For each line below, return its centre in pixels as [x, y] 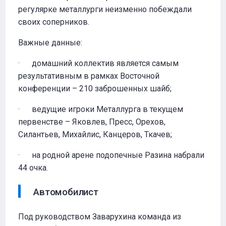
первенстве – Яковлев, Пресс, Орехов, [92, 122]
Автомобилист [66, 192]
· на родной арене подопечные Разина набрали [111, 155]
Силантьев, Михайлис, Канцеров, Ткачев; [95, 134]
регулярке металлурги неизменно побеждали [105, 9]
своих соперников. [54, 22]
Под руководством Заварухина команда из [100, 217]
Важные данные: [50, 43]
